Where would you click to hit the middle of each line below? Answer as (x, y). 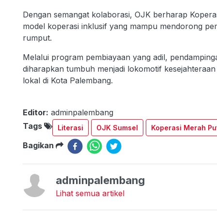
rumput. (39, 38)
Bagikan (39, 145)
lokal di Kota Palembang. (68, 80)
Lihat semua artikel (90, 193)
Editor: (36, 112)
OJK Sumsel (117, 127)
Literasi (70, 127)
